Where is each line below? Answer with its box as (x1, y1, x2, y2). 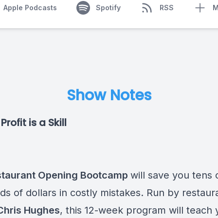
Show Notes (67, 85, 151, 106)
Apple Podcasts (3, 3, 57, 12)
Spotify (95, 3, 121, 12)
